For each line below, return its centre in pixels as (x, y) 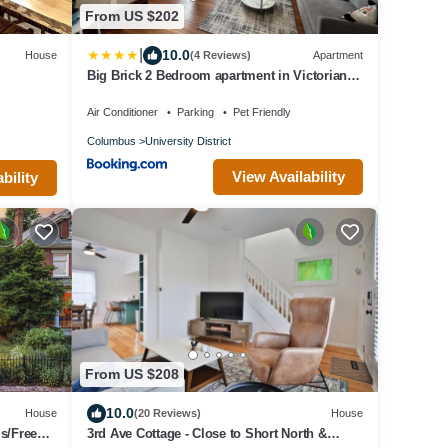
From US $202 (131, 16)
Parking (195, 111)
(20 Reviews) (167, 413)
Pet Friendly (261, 111)
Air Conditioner (122, 111)
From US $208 (131, 374)
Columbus (111, 140)
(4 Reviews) (220, 55)
